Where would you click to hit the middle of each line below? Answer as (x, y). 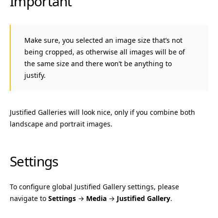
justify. (35, 75)
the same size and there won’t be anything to (98, 64)
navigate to (29, 198)
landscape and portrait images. (61, 124)
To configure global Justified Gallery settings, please (94, 187)
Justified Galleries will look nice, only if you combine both (102, 112)
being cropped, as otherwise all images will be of (105, 52)
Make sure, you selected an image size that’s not (103, 40)
